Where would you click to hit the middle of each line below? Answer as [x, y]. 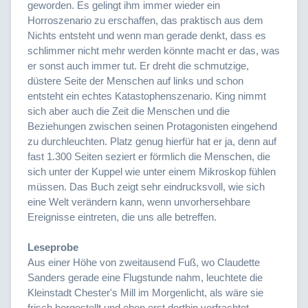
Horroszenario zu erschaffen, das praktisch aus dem [145, 20]
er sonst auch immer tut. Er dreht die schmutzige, [138, 65]
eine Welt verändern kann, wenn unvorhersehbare [139, 201]
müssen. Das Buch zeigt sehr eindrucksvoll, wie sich [146, 186]
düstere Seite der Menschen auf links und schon [135, 80]
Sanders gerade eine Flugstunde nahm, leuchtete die [145, 277]
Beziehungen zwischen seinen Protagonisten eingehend [152, 126]
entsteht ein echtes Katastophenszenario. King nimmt [147, 96]
